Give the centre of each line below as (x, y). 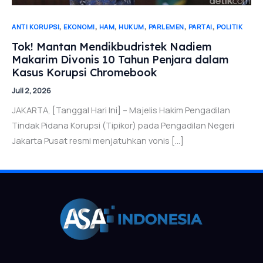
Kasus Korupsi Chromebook (84, 72)
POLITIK (229, 26)
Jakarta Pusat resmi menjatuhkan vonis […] (98, 141)
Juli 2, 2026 (31, 90)
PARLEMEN (166, 26)
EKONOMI (79, 26)
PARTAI (200, 26)
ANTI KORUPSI (36, 26)
